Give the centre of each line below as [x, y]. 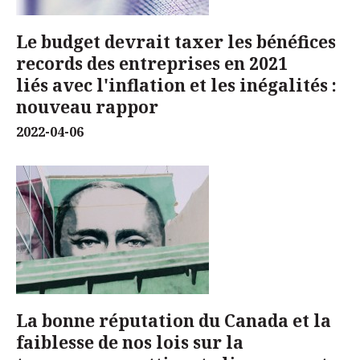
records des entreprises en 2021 [152, 64]
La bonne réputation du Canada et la [174, 321]
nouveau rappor [87, 107]
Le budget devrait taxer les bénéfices [176, 42]
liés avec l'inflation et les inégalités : [176, 86]
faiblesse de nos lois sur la [130, 343]
